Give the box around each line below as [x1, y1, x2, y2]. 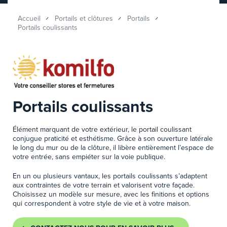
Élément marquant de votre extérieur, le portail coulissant [13, 124, 192, 134]
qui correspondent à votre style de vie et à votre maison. [13, 198, 191, 208]
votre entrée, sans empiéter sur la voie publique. [13, 151, 165, 162]
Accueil [18, 13, 41, 24]
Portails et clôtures [55, 13, 113, 24]
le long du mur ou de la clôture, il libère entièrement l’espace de [13, 142, 214, 153]
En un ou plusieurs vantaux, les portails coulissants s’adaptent [13, 170, 207, 181]
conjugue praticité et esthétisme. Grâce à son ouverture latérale [13, 133, 213, 143]
